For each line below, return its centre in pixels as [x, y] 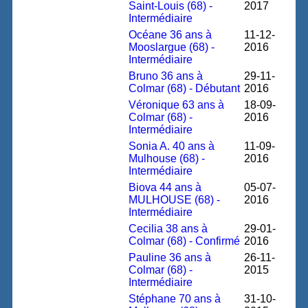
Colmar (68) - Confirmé [185, 241]
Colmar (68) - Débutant [185, 88]
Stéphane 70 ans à [175, 299]
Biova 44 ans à [165, 187]
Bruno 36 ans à [166, 76]
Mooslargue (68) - [172, 47]
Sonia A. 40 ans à [172, 146]
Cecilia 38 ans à [168, 229]
